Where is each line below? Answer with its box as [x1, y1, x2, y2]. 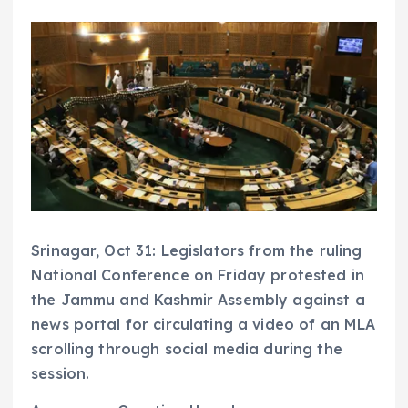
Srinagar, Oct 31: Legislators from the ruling [31, 241, 362, 260]
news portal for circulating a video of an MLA [31, 315, 376, 334]
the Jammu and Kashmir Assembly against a [31, 291, 365, 310]
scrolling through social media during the [31, 340, 342, 359]
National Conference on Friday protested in [31, 266, 364, 285]
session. [31, 364, 90, 383]
